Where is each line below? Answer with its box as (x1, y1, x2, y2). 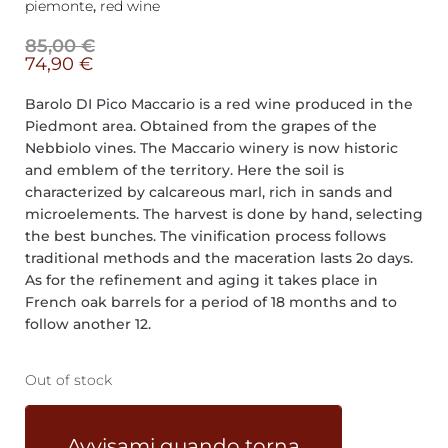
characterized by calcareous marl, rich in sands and (25, 183, 393, 202)
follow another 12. (25, 315, 151, 334)
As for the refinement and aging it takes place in (25, 271, 378, 290)
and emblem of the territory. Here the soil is (25, 161, 344, 180)
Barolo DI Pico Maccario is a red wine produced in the (25, 95, 413, 114)
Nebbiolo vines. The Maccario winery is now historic (25, 139, 398, 158)
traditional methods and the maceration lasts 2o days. (25, 249, 413, 268)
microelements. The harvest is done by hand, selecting (25, 205, 423, 224)
